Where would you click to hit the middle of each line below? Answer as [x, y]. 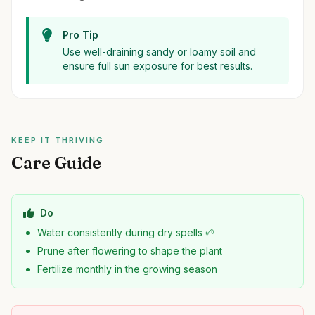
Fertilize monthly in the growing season [127, 269]
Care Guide [56, 163]
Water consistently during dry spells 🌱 [126, 232]
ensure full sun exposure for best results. [157, 66]
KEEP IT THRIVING [58, 140]
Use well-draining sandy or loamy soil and [159, 52]
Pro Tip [81, 35]
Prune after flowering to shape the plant [130, 251]
